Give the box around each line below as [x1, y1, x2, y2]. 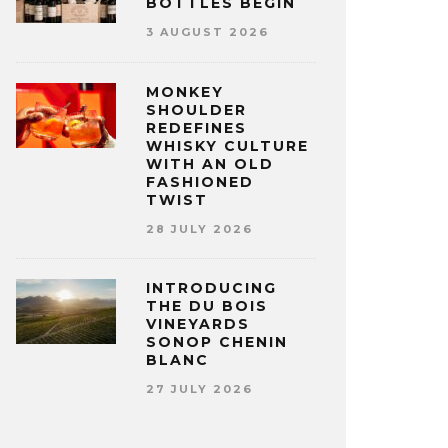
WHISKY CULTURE [146, 136, 309, 155]
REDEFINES [146, 118, 247, 137]
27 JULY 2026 [146, 381, 253, 396]
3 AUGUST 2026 [146, 24, 269, 39]
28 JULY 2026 [146, 221, 253, 236]
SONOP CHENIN [146, 333, 288, 352]
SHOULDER [146, 100, 247, 119]
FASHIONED [146, 172, 254, 191]
